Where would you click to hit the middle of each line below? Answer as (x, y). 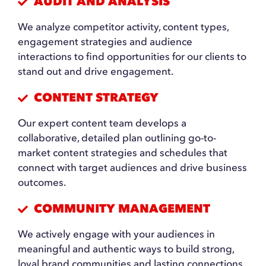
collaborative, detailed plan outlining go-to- (117, 138)
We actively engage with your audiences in (116, 234)
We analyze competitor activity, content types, (123, 27)
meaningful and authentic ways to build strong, (126, 249)
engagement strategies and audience (105, 42)
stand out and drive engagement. (95, 71)
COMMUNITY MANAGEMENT (122, 208)
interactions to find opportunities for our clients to (132, 56)
